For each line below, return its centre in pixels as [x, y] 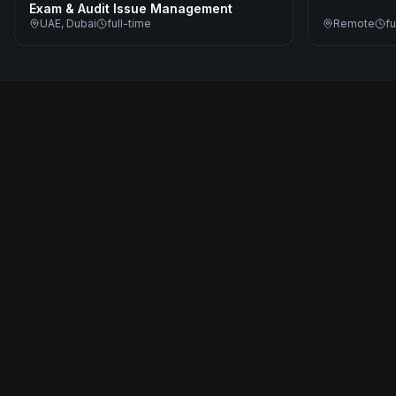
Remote [354, 23]
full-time [129, 23]
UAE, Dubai [68, 23]
